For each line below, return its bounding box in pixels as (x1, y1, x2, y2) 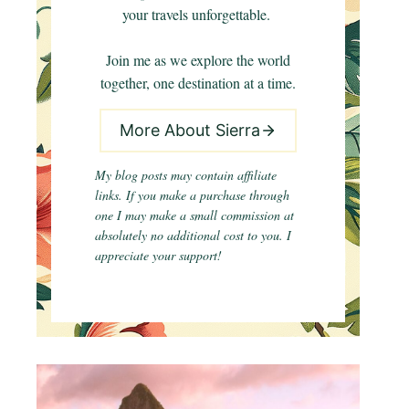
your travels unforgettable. (121, 4, 275, 24)
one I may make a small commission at (95, 205, 294, 224)
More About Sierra (120, 120, 260, 140)
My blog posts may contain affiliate (95, 165, 277, 184)
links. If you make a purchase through (95, 185, 289, 204)
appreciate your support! (95, 246, 226, 264)
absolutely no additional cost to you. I (95, 225, 291, 244)
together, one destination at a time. (100, 72, 296, 92)
